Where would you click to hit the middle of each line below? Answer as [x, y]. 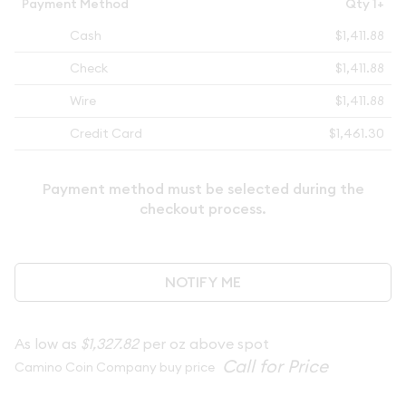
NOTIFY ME [203, 282]
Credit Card [105, 133]
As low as [48, 343]
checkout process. [203, 209]
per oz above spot [204, 343]
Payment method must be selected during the [203, 189]
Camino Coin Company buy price [116, 367]
